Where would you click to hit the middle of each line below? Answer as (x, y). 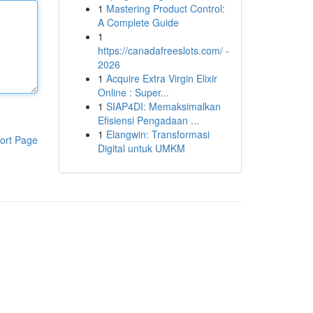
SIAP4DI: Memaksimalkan (163, 106)
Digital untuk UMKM (141, 148)
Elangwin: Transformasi (158, 134)
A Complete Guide (138, 22)
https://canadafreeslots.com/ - (163, 50)
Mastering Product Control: (165, 8)
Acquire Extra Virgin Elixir (161, 78)
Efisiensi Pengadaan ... (148, 120)
